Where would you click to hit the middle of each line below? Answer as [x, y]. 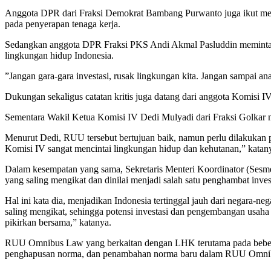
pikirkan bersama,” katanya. [58, 223]
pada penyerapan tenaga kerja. [63, 24]
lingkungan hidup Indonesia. [59, 56]
